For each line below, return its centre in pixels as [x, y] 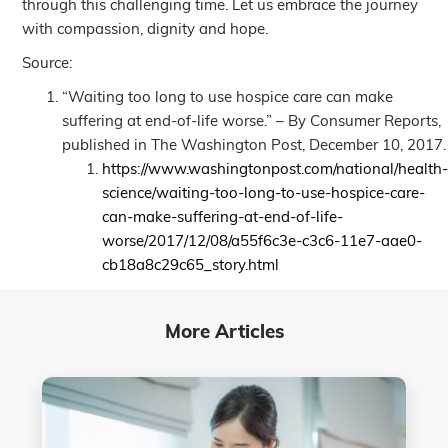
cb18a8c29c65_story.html [191, 267]
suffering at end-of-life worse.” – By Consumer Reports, [252, 123]
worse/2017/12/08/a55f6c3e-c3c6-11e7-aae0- [262, 243]
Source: [47, 65]
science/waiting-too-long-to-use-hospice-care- [264, 195]
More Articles [224, 334]
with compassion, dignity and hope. [145, 31]
